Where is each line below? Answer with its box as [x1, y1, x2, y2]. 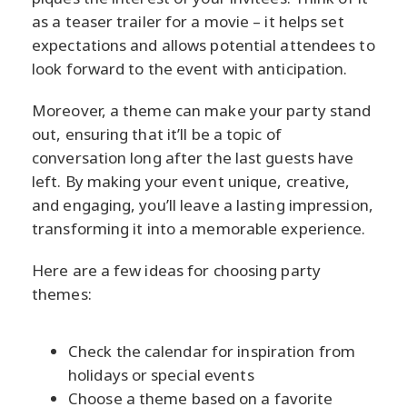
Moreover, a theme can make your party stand [32, 99, 372, 121]
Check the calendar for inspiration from [68, 340, 355, 362]
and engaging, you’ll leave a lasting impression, [32, 194, 373, 215]
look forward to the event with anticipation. [32, 57, 348, 79]
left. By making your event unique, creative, [32, 170, 351, 192]
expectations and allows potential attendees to [32, 34, 375, 55]
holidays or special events [68, 363, 254, 385]
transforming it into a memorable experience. [32, 217, 366, 239]
